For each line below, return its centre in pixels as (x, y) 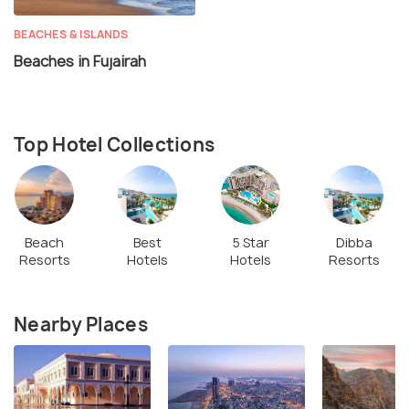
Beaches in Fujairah (80, 61)
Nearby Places (81, 324)
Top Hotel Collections (115, 145)
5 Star (251, 242)
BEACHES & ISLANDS (71, 34)
